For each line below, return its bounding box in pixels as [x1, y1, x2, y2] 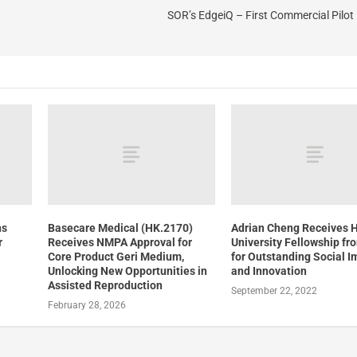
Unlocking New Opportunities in [47, 264, 207, 277]
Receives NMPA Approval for [47, 235, 192, 249]
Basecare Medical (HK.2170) [47, 221, 193, 234]
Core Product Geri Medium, [47, 249, 184, 263]
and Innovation [231, 264, 308, 277]
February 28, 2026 [47, 299, 126, 311]
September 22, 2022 [231, 284, 318, 296]
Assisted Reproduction [47, 278, 163, 292]
